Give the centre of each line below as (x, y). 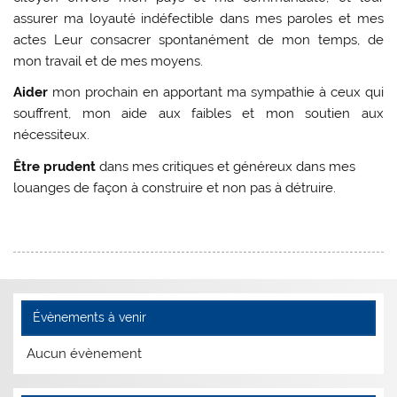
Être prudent (57, 166)
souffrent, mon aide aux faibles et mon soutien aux (198, 114)
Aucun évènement (85, 354)
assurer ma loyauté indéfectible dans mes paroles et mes (198, 18)
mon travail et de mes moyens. (109, 61)
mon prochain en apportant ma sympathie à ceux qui (216, 93)
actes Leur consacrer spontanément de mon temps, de (198, 39)
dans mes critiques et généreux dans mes (228, 166)
